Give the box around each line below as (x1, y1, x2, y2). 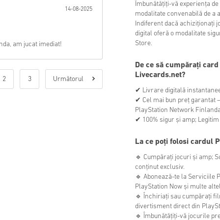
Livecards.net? (135, 71, 186, 80)
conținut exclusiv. (135, 164, 185, 171)
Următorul (53, 76, 85, 83)
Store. (135, 40, 152, 48)
